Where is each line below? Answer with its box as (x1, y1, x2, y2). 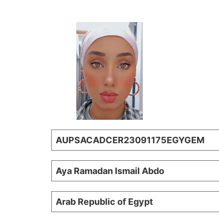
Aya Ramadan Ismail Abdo (56, 166, 164, 176)
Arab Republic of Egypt (56, 197, 153, 207)
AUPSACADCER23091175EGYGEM (56, 135, 204, 146)
